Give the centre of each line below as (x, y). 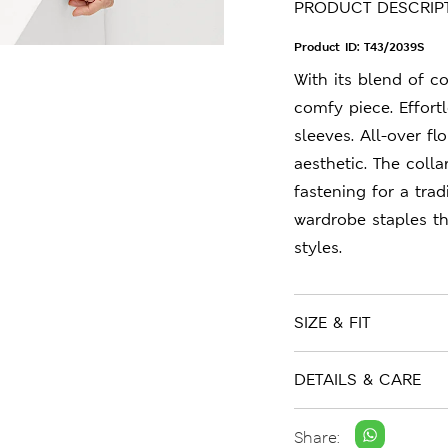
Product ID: (329, 47)
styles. (318, 247)
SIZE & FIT (332, 322)
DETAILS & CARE (357, 379)
